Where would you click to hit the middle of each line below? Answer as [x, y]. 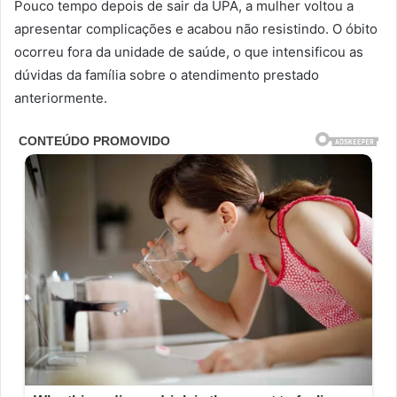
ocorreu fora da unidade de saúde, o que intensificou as [189, 52]
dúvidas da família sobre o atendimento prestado [167, 75]
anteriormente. [61, 98]
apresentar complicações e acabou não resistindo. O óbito [196, 29]
